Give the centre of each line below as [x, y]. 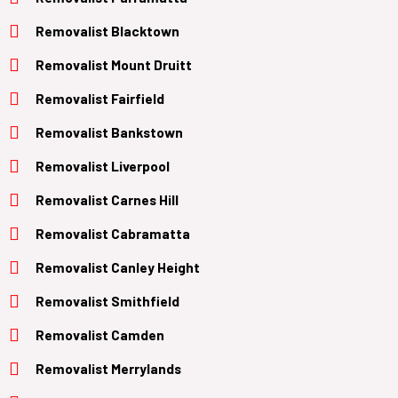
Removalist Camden [100, 334]
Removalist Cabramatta [113, 233]
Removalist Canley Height [118, 267]
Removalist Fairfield [100, 98]
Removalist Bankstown [109, 131]
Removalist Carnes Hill [107, 199]
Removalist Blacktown [107, 30]
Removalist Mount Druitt [114, 64]
